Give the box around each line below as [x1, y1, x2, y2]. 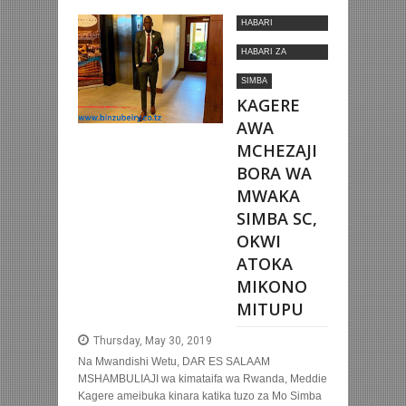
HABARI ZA [241, 47, 286, 57]
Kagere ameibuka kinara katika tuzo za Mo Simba [78, 390, 322, 403]
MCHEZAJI [237, 140, 317, 162]
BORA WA [237, 162, 312, 185]
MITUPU [237, 298, 304, 321]
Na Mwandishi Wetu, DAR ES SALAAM [78, 355, 270, 369]
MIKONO [237, 275, 307, 298]
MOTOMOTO [241, 34, 292, 43]
